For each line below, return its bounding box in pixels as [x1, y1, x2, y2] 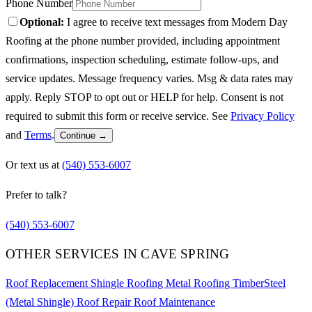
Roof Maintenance [134, 296, 215, 309]
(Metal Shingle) [6, 296, 77, 309]
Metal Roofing [166, 277, 233, 290]
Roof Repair [77, 296, 134, 309]
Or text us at [6, 158, 59, 171]
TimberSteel [233, 277, 286, 290]
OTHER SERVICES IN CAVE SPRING [6, 246, 230, 261]
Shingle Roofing [91, 277, 166, 290]
